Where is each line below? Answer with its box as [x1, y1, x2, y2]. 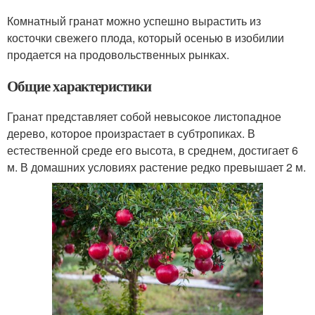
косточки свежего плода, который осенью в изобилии [7, 30, 284, 46]
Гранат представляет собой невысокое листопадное [7, 108, 281, 125]
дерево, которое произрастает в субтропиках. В [7, 125, 255, 142]
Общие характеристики [7, 75, 151, 97]
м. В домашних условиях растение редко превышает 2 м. [7, 159, 306, 176]
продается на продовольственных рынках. [7, 46, 229, 63]
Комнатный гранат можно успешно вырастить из [7, 13, 261, 30]
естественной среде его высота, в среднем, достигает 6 [7, 142, 298, 159]
